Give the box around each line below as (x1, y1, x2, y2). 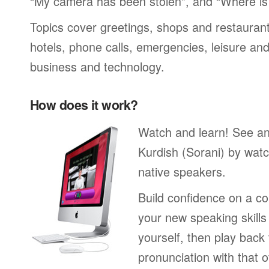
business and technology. (30, 58, 165, 75)
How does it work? (30, 95, 138, 114)
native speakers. (138, 163, 226, 180)
